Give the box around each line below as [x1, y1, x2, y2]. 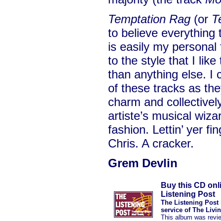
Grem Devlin [108, 156, 178, 170]
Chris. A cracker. [108, 137, 194, 150]
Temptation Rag [108, 12, 190, 26]
